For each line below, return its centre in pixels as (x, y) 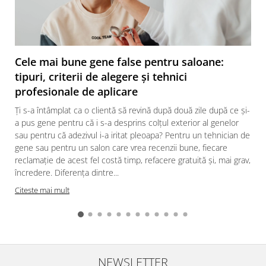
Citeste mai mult (42, 190)
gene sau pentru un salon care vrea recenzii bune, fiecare (121, 147)
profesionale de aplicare (76, 91)
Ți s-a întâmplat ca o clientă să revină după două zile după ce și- (132, 110)
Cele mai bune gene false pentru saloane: (119, 61)
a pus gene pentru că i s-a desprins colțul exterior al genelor (127, 122)
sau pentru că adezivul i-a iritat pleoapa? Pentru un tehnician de (132, 135)
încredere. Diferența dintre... (67, 172)
